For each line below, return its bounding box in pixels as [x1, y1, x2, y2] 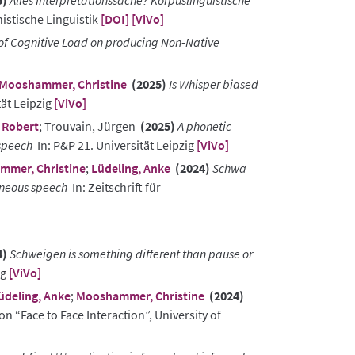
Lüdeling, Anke [91, 160, 170, 177]
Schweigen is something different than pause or [10, 245, 253, 261]
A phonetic [177, 118, 231, 135]
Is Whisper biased [169, 76, 258, 93]
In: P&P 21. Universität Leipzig [32, 137, 197, 154]
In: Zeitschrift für [67, 179, 161, 196]
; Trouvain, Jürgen [39, 118, 138, 135]
